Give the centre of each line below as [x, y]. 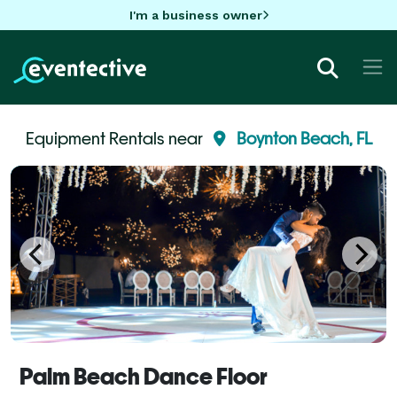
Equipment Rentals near [116, 138]
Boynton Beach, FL [304, 138]
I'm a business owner [195, 15]
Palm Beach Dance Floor [144, 376]
